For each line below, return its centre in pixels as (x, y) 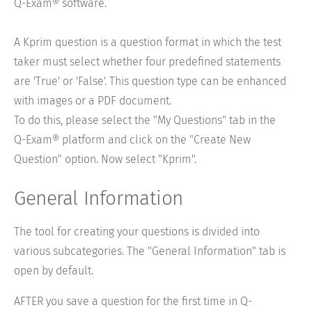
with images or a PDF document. (93, 101)
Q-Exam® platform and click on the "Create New (132, 140)
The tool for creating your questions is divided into (137, 232)
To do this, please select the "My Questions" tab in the (145, 120)
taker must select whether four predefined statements (147, 62)
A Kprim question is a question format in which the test (148, 42)
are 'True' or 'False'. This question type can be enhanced (150, 81)
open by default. (54, 271)
